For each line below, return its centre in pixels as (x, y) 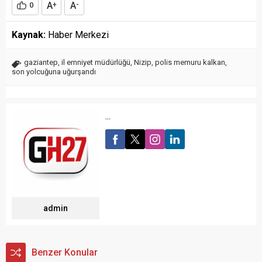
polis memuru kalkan (190, 63)
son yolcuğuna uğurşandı (54, 72)
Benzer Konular (65, 253)
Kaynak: (29, 35)
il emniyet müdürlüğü (96, 63)
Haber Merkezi (77, 35)
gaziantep (41, 63)
